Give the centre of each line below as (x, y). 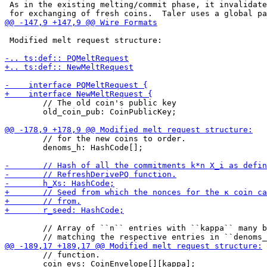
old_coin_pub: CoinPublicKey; (91, 112)
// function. (52, 255)
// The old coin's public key (91, 103)
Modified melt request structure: (83, 40)
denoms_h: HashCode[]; (74, 148)
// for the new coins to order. (95, 139)
